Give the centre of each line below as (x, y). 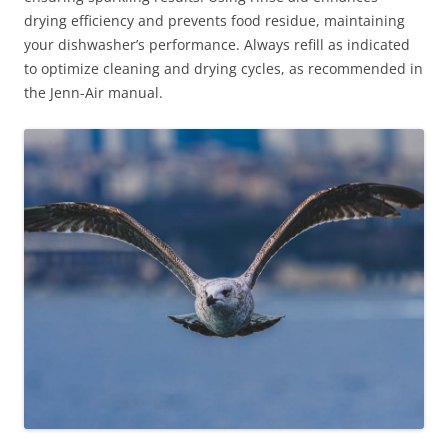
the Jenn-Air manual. (93, 93)
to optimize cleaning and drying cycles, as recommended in (223, 69)
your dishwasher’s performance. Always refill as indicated (217, 45)
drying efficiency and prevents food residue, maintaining (214, 21)
